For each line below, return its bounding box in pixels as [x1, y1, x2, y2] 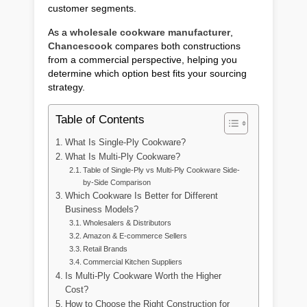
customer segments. [48, 3, 136, 14]
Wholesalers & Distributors [83, 219, 172, 228]
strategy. [48, 82, 85, 93]
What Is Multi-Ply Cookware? [64, 152, 180, 162]
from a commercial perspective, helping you [48, 54, 237, 66]
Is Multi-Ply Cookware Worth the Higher [64, 271, 221, 282]
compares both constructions [112, 40, 241, 52]
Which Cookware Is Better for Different [64, 191, 218, 201]
